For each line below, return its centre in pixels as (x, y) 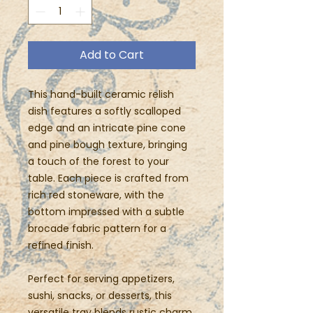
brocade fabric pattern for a (97, 228)
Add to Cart (112, 55)
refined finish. (61, 245)
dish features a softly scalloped (104, 111)
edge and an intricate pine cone (107, 128)
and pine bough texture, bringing (108, 145)
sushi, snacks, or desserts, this (100, 296)
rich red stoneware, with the (96, 195)
